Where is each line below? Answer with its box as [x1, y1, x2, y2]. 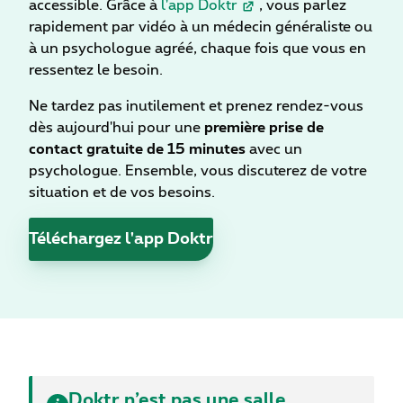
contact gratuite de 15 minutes [29, 142, 246, 157]
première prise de [204, 121, 324, 136]
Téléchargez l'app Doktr [29, 230, 213, 247]
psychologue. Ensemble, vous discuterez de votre [29, 164, 367, 179]
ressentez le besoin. [29, 63, 163, 78]
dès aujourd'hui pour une [29, 121, 204, 136]
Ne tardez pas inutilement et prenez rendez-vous [29, 99, 363, 114]
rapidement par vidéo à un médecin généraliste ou [29, 20, 372, 35]
